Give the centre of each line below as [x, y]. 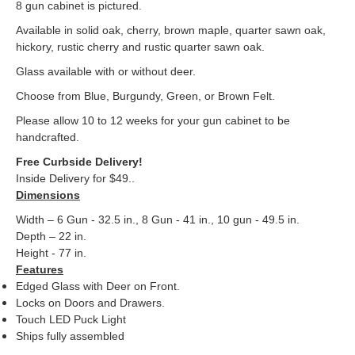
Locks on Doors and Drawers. [90, 302]
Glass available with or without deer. [106, 71]
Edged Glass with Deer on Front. [98, 286]
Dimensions [48, 195]
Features [40, 269]
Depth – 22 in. [51, 236]
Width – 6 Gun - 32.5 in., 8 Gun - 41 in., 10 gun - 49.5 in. [158, 219]
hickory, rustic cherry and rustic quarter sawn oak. [140, 46]
